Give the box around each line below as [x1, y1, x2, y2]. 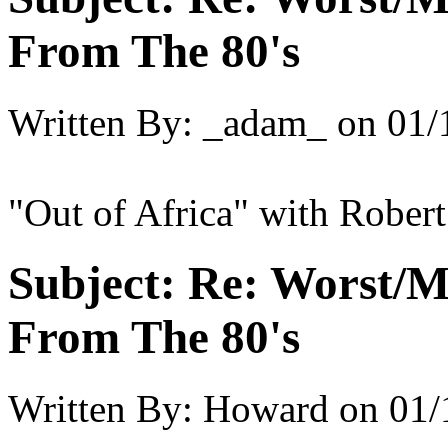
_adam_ [203, 100, 327, 144]
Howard [203, 386, 329, 430]
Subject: [8, 257, 176, 310]
